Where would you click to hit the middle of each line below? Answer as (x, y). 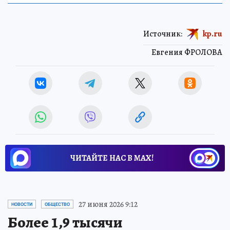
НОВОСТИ (22, 204)
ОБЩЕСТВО (57, 204)
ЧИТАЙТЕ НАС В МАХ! (112, 158)
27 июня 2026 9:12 (108, 204)
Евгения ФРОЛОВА (187, 52)
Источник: (163, 34)
